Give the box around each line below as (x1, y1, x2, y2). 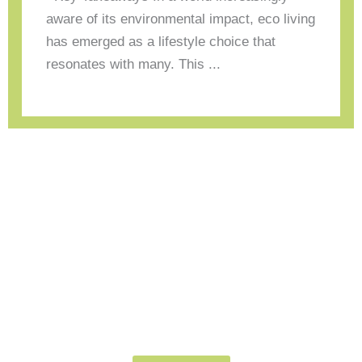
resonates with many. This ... (46, 56, 221, 72)
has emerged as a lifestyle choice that (46, 33, 276, 49)
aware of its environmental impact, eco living (46, 11, 316, 27)
